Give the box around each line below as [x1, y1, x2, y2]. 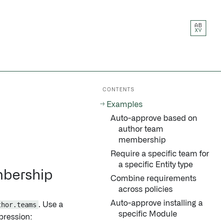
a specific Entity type [118, 161, 193, 169]
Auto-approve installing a [110, 199, 203, 207]
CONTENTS [103, 87, 135, 92]
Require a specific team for [110, 150, 209, 158]
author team [118, 125, 163, 133]
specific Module [118, 210, 177, 218]
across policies [118, 185, 173, 193]
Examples [107, 101, 143, 109]
